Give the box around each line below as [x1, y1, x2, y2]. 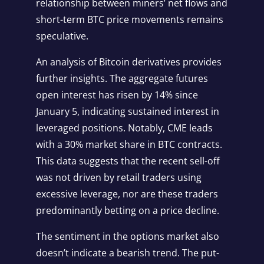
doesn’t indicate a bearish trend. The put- [35, 246, 219, 259]
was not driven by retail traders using [35, 171, 202, 184]
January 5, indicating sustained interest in [35, 105, 219, 118]
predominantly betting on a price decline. [35, 204, 219, 217]
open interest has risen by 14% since [35, 88, 198, 101]
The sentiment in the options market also [35, 230, 219, 243]
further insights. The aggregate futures [35, 72, 208, 85]
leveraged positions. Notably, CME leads [35, 121, 213, 134]
